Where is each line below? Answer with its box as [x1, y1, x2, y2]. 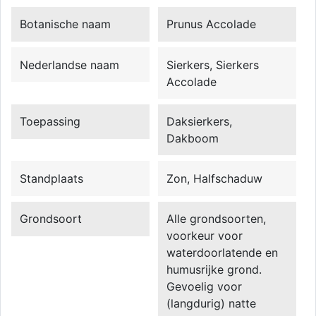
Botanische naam [20, 17, 111, 32]
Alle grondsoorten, [166, 211, 267, 226]
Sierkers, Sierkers [166, 57, 260, 72]
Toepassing [20, 114, 81, 129]
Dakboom [166, 131, 219, 146]
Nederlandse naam [20, 57, 120, 72]
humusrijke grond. [166, 262, 262, 276]
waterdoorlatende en [166, 245, 279, 260]
